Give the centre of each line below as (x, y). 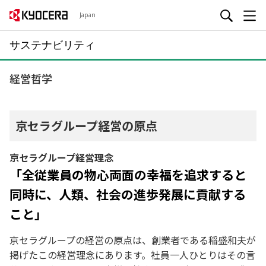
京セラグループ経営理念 (61, 157)
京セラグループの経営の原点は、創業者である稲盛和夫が (133, 240)
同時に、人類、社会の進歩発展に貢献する (128, 194)
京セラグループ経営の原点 (86, 126)
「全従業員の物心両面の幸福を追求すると (128, 175)
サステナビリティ (52, 45)
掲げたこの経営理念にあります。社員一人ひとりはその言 (132, 255)
